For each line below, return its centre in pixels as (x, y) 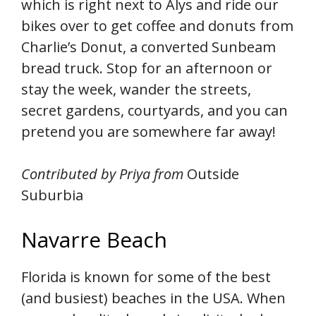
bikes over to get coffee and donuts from (157, 25)
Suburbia (52, 195)
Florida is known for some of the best (146, 276)
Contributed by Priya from (104, 174)
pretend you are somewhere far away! (148, 131)
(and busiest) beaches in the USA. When (153, 298)
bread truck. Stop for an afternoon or (147, 68)
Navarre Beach (94, 239)
